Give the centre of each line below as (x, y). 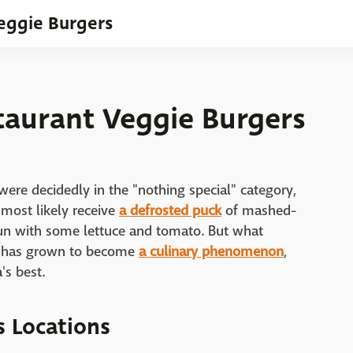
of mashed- (259, 211)
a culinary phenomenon (211, 252)
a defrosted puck (170, 211)
